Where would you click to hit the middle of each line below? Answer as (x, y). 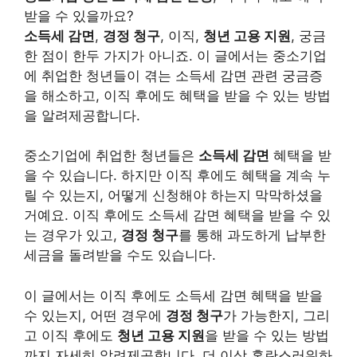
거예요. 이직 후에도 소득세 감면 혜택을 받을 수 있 (177, 215)
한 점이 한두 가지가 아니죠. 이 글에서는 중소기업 (175, 55)
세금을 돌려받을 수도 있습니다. (120, 255)
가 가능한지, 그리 (277, 315)
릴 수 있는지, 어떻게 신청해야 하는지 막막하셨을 (173, 195)
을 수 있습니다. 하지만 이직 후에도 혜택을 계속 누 (177, 175)
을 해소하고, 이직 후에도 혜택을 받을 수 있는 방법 (177, 95)
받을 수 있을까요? (79, 16)
